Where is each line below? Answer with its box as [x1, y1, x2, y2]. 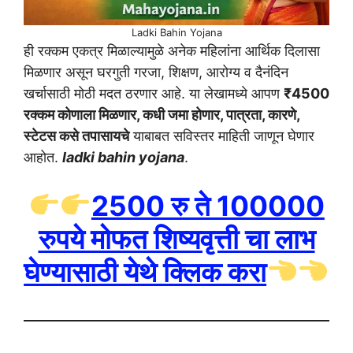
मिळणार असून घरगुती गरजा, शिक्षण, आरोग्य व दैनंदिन [24, 63, 288, 80]
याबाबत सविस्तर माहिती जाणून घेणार [129, 127, 314, 144]
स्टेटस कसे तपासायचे [24, 127, 129, 144]
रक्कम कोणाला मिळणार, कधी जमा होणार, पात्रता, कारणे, [24, 106, 299, 123]
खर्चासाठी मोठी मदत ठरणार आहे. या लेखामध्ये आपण [24, 84, 284, 102]
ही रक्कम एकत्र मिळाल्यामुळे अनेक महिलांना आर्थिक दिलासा [24, 42, 320, 59]
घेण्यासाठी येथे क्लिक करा [24, 255, 267, 288]
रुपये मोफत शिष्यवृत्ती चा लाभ [38, 221, 315, 255]
